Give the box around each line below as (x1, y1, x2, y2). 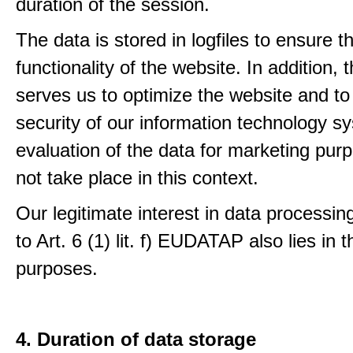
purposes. (16, 258, 98, 279)
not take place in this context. (16, 167, 258, 188)
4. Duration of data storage (16, 329, 256, 350)
